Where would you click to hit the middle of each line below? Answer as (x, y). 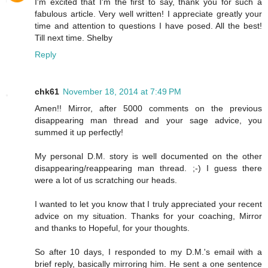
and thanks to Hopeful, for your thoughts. (112, 228)
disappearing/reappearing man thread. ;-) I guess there (148, 168)
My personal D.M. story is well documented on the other (148, 156)
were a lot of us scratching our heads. (106, 180)
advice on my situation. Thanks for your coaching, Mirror (148, 216)
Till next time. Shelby (74, 38)
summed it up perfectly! (79, 133)
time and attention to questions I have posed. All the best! (148, 26)
